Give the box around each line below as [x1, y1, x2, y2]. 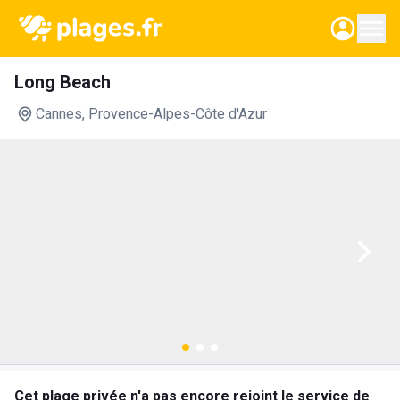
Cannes [36, 105, 82, 122]
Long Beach [14, 71, 111, 93]
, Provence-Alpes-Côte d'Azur [82, 105, 267, 122]
